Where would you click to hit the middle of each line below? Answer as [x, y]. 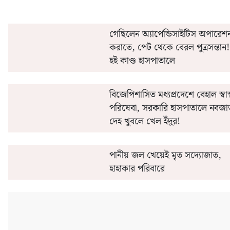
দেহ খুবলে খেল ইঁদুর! [145, 121]
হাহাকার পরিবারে [137, 169]
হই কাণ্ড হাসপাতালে [142, 61]
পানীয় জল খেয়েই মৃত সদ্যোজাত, [165, 155]
